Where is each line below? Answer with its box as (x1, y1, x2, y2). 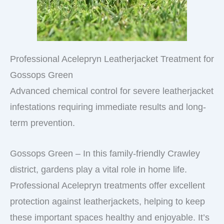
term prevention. (10, 118, 75, 128)
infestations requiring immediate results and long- (10, 102, 206, 112)
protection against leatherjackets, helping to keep (10, 196, 205, 206)
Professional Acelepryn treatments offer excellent (10, 180, 205, 190)
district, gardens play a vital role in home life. (10, 164, 187, 174)
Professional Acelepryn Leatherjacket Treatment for (10, 54, 214, 64)
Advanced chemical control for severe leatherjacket (10, 86, 213, 96)
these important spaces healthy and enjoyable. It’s (10, 212, 209, 222)
